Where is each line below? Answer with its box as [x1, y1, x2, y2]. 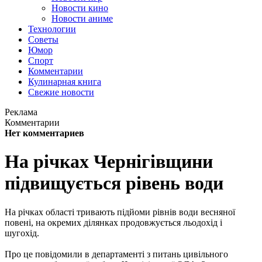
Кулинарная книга [28, 77, 101, 87]
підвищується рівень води [5, 173, 223, 194]
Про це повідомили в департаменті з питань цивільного [5, 249, 228, 259]
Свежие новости [28, 87, 94, 97]
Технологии [28, 24, 76, 34]
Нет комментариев [5, 128, 84, 138]
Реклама [5, 107, 37, 117]
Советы [28, 35, 58, 44]
